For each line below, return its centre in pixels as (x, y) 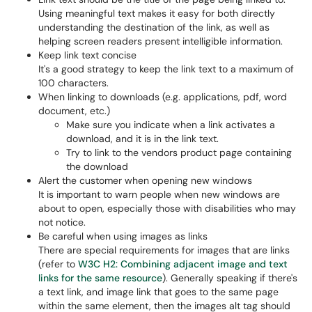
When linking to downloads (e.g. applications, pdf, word (163, 97)
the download (97, 166)
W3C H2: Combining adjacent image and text (183, 264)
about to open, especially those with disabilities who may (167, 208)
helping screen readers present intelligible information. (161, 41)
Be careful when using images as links (123, 236)
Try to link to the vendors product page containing (179, 153)
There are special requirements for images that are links (164, 250)
